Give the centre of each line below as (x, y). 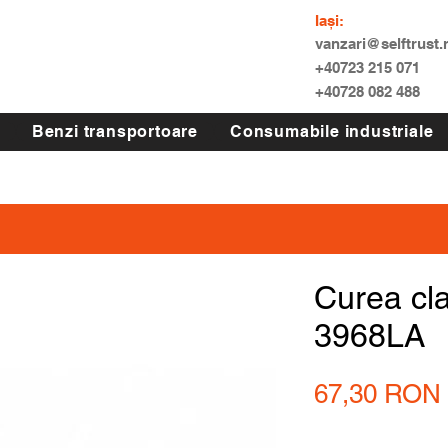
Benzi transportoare (114, 131)
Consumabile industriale (331, 131)
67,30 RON (377, 394)
